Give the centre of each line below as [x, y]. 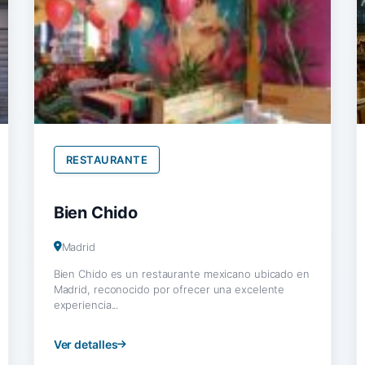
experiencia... [86, 304]
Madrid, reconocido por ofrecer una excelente [169, 289]
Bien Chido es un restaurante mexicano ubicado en [181, 273]
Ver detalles [86, 344]
